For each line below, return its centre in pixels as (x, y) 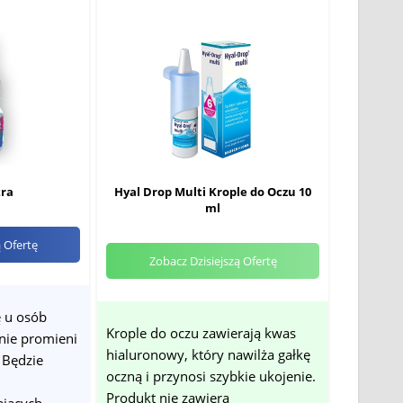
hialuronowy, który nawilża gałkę (209, 355)
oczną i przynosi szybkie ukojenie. (211, 376)
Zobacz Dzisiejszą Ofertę (213, 261)
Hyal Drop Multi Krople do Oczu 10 (213, 192)
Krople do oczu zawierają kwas (201, 333)
